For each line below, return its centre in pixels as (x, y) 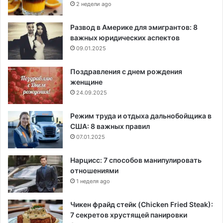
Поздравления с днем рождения (126, 71)
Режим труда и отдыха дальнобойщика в (141, 115)
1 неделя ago (93, 181)
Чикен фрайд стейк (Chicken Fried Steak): (142, 204)
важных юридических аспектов (125, 37)
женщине (86, 82)
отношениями (94, 170)
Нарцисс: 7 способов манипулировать (136, 160)
